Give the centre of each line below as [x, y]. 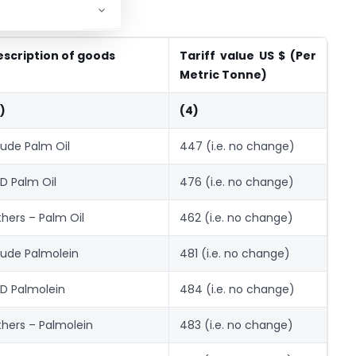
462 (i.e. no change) [236, 218]
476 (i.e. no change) [237, 182]
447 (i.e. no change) [237, 147]
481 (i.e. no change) [235, 254]
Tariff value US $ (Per [248, 56]
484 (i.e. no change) [237, 290]
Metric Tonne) [223, 75]
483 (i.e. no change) [236, 325]
